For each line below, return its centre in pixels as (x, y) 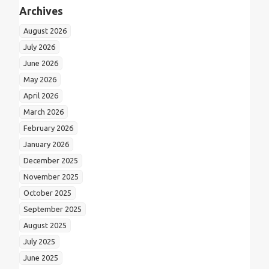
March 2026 (44, 111)
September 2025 (53, 209)
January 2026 (46, 144)
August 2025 (45, 225)
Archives (41, 11)
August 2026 (45, 30)
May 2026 (40, 79)
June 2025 (41, 257)
